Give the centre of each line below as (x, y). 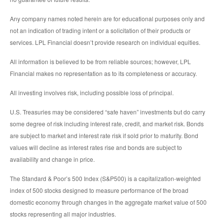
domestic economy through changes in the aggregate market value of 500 (108, 202)
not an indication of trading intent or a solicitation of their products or (100, 31)
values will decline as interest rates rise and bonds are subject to (96, 147)
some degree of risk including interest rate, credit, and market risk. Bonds (107, 124)
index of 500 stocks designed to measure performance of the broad (99, 190)
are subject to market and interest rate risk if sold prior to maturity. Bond (104, 136)
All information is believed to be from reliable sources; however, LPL (100, 62)
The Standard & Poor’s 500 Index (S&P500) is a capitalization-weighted (105, 179)
